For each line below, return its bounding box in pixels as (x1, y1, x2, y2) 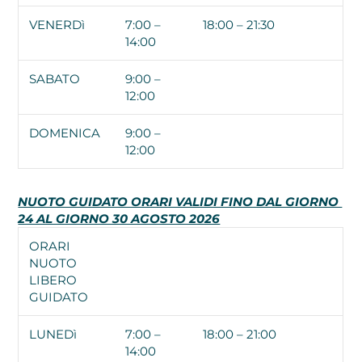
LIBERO (29, 271, 78, 288)
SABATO (29, 70, 81, 86)
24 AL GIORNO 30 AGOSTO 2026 (18, 210, 221, 226)
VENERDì (29, 16, 86, 32)
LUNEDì (29, 326, 78, 342)
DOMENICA (29, 124, 101, 141)
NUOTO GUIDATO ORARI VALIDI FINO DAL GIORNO (18, 193, 343, 209)
